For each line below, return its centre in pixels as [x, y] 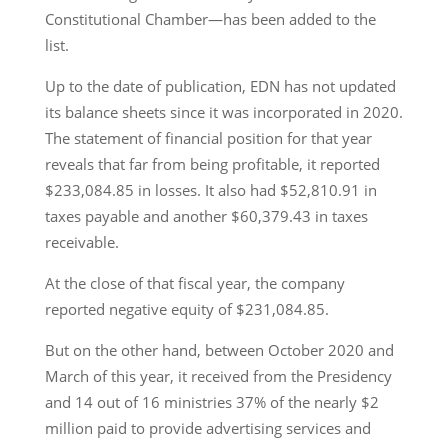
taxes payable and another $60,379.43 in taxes [206, 215]
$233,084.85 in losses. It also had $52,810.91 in [210, 189]
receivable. [81, 241]
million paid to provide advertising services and [207, 427]
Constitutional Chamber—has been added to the [210, 18]
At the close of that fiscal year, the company [194, 282]
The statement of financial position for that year [208, 137]
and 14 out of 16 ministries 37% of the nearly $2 [211, 401]
